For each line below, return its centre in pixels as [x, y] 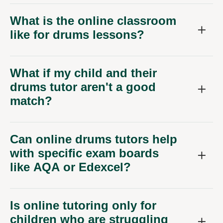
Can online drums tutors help [94, 139]
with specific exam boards [84, 153]
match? [31, 101]
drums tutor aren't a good [83, 87]
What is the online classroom [93, 21]
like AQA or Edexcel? [70, 167]
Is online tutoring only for [83, 206]
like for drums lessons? [77, 35]
